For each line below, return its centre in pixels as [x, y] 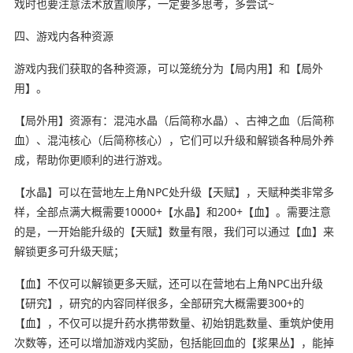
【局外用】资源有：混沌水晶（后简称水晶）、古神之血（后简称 [174, 120]
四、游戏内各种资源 [63, 35]
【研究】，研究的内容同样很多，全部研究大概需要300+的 [159, 303]
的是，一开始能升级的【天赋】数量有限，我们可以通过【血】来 [174, 231]
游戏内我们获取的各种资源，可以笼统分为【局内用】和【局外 [168, 68]
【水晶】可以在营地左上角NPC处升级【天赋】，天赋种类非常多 [174, 191]
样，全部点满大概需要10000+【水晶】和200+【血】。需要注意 [172, 211]
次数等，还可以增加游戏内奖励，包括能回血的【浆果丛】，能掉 [174, 342]
